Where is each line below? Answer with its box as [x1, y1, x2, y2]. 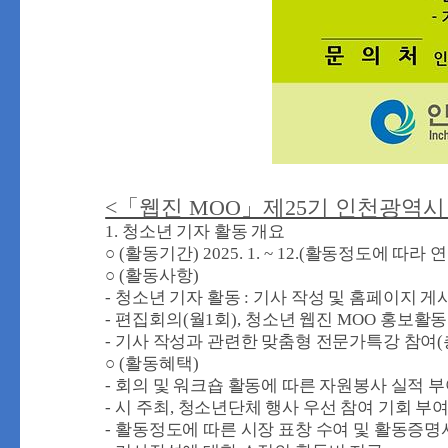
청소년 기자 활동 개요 [122, 222, 286, 241]
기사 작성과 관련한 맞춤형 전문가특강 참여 [115, 332, 438, 351]
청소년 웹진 [245, 310, 337, 329]
